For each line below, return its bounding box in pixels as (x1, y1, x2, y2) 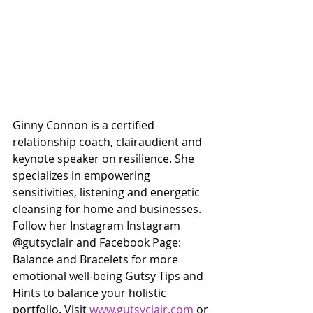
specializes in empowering (13, 167, 153, 183)
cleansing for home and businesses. (13, 201, 204, 217)
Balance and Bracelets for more (13, 251, 181, 267)
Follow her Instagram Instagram (13, 217, 183, 233)
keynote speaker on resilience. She (13, 150, 197, 166)
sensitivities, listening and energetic (13, 184, 203, 200)
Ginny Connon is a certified (13, 117, 157, 133)
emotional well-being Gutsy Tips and (13, 268, 206, 284)
